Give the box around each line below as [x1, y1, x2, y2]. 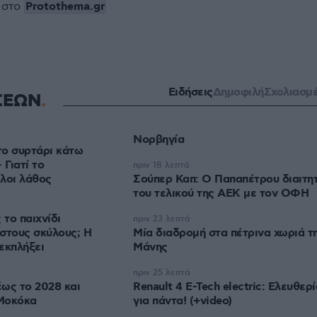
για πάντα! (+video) [133, 294, 232, 309]
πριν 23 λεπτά [133, 214, 190, 224]
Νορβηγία [133, 132, 184, 147]
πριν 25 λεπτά [133, 267, 190, 278]
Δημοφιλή [212, 85, 264, 100]
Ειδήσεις [168, 85, 213, 100]
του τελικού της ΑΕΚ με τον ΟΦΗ [133, 186, 309, 201]
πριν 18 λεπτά [133, 160, 190, 171]
